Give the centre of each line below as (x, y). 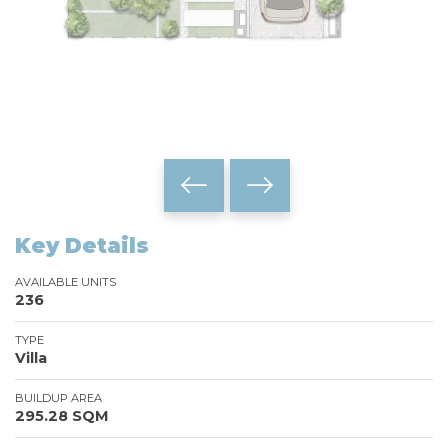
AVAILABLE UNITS (65, 281)
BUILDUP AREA (58, 397)
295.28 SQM (62, 415)
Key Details (82, 245)
